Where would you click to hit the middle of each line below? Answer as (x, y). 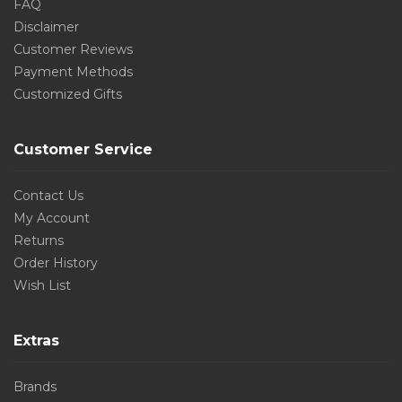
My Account (52, 218)
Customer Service (83, 149)
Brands (35, 387)
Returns (39, 240)
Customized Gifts (68, 94)
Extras (36, 341)
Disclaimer (46, 27)
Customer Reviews (73, 49)
